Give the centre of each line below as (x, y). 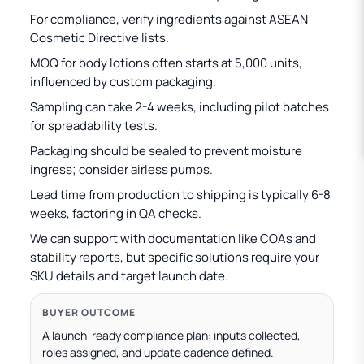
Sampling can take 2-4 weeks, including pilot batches (180, 107)
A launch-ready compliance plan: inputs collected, (171, 335)
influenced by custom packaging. (123, 82)
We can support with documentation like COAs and (173, 238)
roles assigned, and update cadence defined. (158, 352)
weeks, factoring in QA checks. (116, 213)
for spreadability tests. (94, 126)
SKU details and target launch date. (129, 276)
